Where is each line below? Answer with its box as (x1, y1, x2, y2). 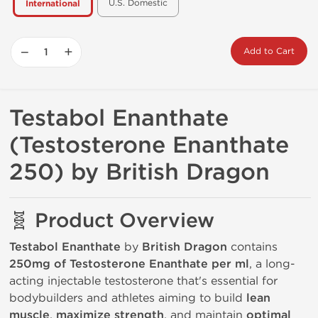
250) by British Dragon (9, 158, 270, 186)
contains (227, 240, 278, 253)
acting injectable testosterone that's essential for (9, 274, 278, 287)
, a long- (249, 257, 295, 270)
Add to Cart (243, 46, 295, 56)
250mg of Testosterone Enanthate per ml (9, 257, 249, 271)
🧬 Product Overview (9, 209, 214, 233)
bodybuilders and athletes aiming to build (9, 291, 246, 305)
